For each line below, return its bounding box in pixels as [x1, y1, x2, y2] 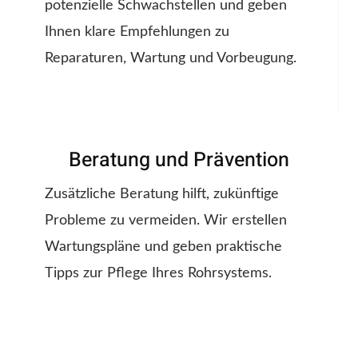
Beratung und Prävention [69, 145, 289, 176]
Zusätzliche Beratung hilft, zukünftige [45, 187, 279, 202]
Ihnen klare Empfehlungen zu [45, 25, 229, 40]
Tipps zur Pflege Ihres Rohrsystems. [45, 266, 272, 281]
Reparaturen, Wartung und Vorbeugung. [45, 51, 296, 66]
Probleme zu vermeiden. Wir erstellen [45, 213, 287, 229]
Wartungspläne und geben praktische [45, 240, 282, 255]
